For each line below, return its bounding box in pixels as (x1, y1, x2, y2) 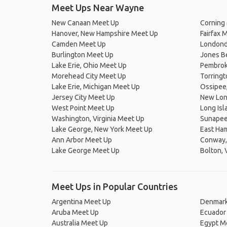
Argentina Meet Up (52, 198, 111, 206)
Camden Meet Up (52, 40, 106, 48)
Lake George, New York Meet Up (52, 125, 153, 133)
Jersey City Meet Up (52, 93, 115, 101)
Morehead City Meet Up (52, 72, 126, 80)
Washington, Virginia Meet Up (52, 115, 144, 123)
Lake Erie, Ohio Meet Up (52, 61, 127, 69)
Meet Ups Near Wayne (52, 3, 144, 13)
